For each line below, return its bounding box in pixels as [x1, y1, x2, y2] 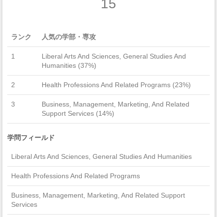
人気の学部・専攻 [42, 32, 96, 41]
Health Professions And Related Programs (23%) [42, 80, 191, 89]
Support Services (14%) [42, 109, 114, 117]
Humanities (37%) [42, 61, 96, 69]
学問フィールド [7, 133, 55, 141]
